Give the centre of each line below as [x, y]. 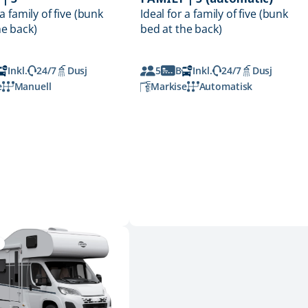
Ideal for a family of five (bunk [214, 14]
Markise [168, 87]
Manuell [33, 87]
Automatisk [226, 87]
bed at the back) [181, 29]
